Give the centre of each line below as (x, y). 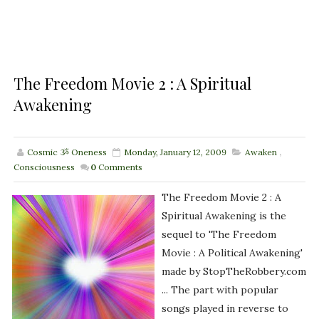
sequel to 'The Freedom (219, 235)
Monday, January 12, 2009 (175, 152)
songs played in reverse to (225, 309)
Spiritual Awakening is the (224, 216)
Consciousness (44, 167)
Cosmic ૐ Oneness (67, 152)
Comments (120, 167)
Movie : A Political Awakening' (232, 253)
